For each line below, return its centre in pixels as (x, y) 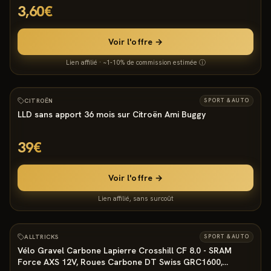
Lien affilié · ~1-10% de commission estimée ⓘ (135, 62)
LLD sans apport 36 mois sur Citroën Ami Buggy (112, 114)
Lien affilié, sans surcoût (135, 198)
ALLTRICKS (41, 237)
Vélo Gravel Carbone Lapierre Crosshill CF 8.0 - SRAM (125, 250)
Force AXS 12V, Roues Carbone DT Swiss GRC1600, (120, 262)
